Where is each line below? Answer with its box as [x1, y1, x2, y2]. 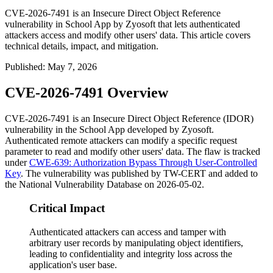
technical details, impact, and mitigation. [5, 41, 158, 52]
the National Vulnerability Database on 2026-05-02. [5, 179, 204, 190]
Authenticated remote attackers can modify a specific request [5, 135, 237, 146]
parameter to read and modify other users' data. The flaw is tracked [5, 146, 260, 157]
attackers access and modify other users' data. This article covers [5, 30, 250, 41]
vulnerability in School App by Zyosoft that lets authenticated [5, 19, 240, 30]
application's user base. [29, 259, 117, 270]
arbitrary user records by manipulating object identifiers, [29, 237, 243, 248]
